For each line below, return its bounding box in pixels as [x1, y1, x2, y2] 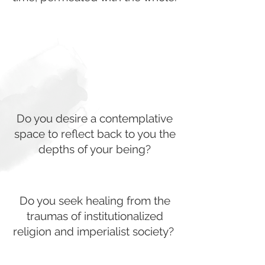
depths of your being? [38, 142, 151, 156]
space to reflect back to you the [14, 127, 176, 140]
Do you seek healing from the [19, 193, 170, 207]
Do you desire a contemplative [17, 111, 173, 125]
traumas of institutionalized [26, 209, 163, 222]
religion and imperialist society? [12, 224, 177, 238]
